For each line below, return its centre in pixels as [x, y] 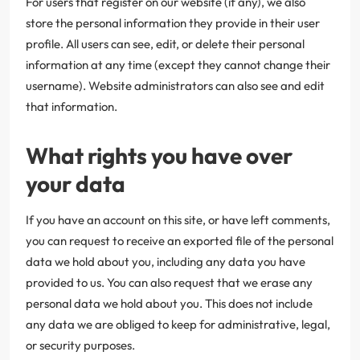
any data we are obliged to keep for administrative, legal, [178, 324]
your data [76, 183]
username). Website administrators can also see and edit [175, 85]
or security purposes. [80, 345]
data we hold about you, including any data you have [166, 261]
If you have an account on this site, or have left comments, [178, 219]
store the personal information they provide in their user [173, 22]
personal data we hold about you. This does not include [169, 303]
